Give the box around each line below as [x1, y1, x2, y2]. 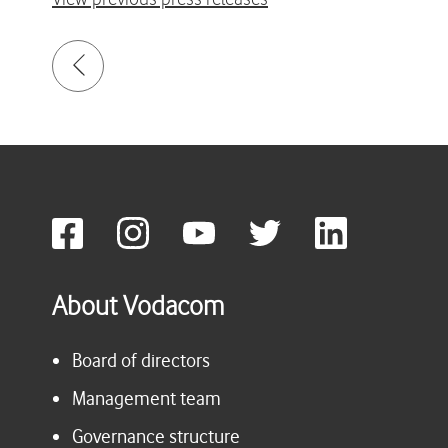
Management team [72, 387, 221, 410]
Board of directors [72, 349, 210, 372]
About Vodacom [52, 293, 224, 322]
